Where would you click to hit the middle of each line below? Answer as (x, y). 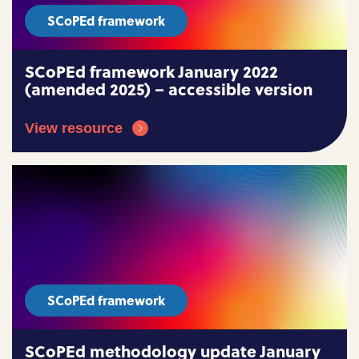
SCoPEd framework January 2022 (151, 71)
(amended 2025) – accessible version (169, 89)
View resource (74, 128)
